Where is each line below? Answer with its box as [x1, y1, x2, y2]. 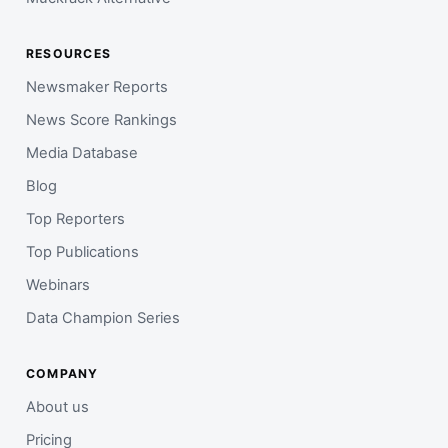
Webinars [26, 275, 90, 294]
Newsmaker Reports [26, 77, 168, 96]
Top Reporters [26, 209, 125, 228]
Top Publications [26, 242, 139, 261]
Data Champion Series [26, 308, 180, 327]
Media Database [26, 143, 138, 162]
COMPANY [26, 365, 99, 381]
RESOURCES [26, 45, 111, 61]
